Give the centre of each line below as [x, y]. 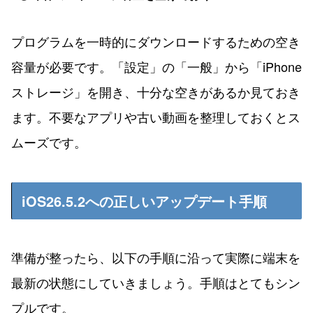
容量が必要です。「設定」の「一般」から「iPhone [156, 67]
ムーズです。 [49, 142]
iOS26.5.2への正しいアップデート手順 [144, 201]
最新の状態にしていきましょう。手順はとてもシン [156, 283]
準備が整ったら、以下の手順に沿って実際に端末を [156, 257]
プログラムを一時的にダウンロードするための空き [156, 42]
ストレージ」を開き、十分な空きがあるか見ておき [156, 92]
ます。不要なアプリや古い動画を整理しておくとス [156, 117]
